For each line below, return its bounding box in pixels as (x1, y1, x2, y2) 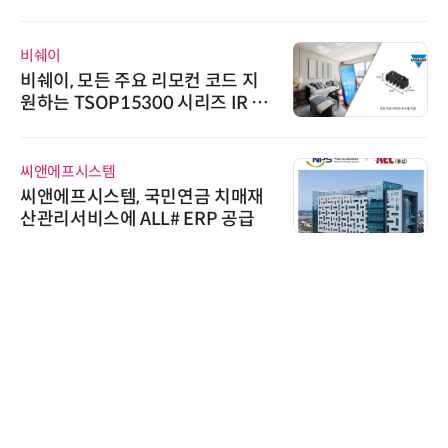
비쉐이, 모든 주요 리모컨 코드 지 (20, 69, 259, 92)
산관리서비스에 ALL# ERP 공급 (20, 207, 255, 230)
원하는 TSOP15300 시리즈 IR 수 (20, 91, 269, 114)
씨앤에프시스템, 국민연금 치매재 (20, 185, 264, 208)
